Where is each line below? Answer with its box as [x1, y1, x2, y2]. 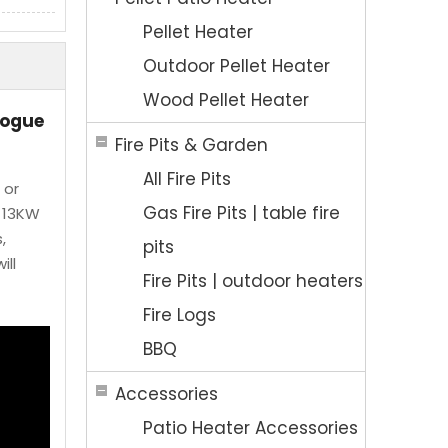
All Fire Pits [143, 167, 231, 191]
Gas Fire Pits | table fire [143, 201, 340, 225]
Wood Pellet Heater [143, 88, 309, 112]
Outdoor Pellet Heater [143, 54, 330, 78]
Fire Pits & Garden [115, 133, 268, 157]
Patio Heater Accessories [143, 416, 358, 440]
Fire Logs [143, 303, 216, 327]
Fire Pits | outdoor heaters [143, 269, 363, 293]
